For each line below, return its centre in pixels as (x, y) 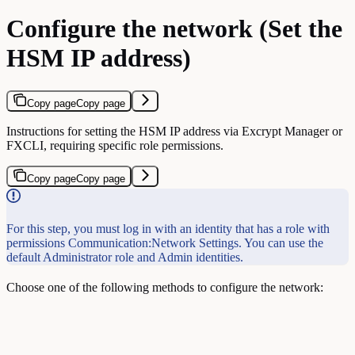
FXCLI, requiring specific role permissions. (115, 145)
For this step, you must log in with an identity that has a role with (168, 228)
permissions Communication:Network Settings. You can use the (165, 242)
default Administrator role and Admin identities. (125, 257)
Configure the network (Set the (174, 29)
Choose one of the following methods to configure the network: (165, 287)
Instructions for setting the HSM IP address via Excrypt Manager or (174, 131)
